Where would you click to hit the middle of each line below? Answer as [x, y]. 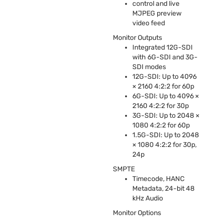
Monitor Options [137, 213]
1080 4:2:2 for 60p [161, 125]
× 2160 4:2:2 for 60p [163, 86]
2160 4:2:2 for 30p [161, 106]
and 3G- [184, 57]
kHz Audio [148, 198]
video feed [149, 23]
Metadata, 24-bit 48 [163, 188]
